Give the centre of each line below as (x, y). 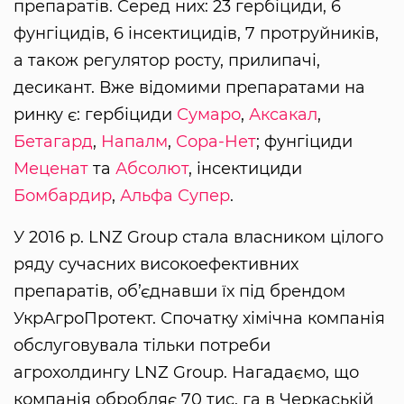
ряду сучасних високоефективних (156, 264)
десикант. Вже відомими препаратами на (189, 87)
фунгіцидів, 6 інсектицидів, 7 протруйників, (196, 33)
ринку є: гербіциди (95, 114)
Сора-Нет (216, 141)
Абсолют (152, 168)
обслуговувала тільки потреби (142, 345)
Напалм (134, 141)
